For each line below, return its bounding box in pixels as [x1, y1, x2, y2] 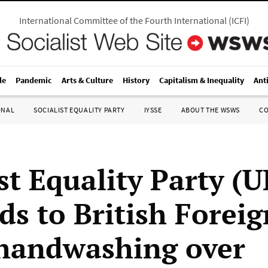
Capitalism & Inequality [159, 75, 244, 86]
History [123, 75, 150, 86]
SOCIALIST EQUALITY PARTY [33, 105, 125, 114]
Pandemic [16, 75, 52, 86]
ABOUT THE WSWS [181, 105, 240, 114]
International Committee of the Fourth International [19, 14, 227, 26]
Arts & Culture [62, 75, 113, 86]
